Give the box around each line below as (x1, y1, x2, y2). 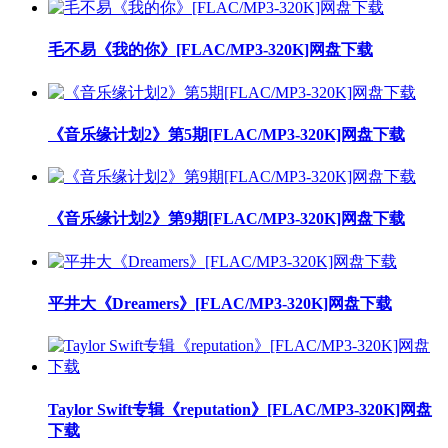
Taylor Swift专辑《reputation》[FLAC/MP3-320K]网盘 (48, 400, 432, 418)
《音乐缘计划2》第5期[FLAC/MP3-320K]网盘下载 (48, 125, 405, 143)
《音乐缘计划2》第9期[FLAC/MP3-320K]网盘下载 (48, 210, 405, 228)
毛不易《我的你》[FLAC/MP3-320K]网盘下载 (48, 41, 373, 59)
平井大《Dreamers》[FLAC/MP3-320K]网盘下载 (48, 295, 392, 313)
